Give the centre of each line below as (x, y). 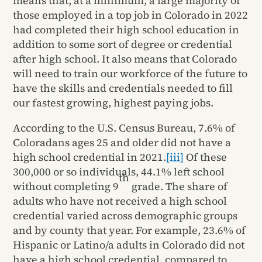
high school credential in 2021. (90, 157)
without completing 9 (66, 186)
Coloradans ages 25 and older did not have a (122, 142)
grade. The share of (179, 186)
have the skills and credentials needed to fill (123, 88)
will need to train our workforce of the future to (130, 73)
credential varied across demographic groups (125, 215)
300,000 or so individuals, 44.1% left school (119, 171)
